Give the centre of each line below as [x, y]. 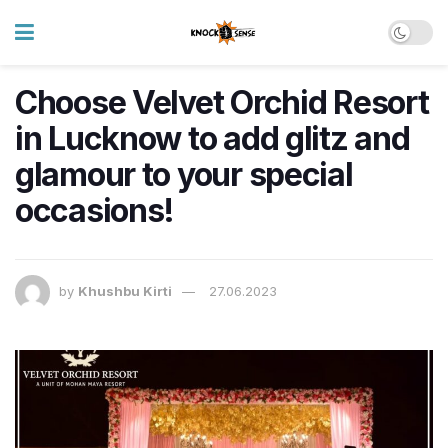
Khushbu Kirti [125, 291]
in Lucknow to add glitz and [212, 138]
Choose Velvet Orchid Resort [222, 102]
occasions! [95, 210]
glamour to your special [184, 174]
